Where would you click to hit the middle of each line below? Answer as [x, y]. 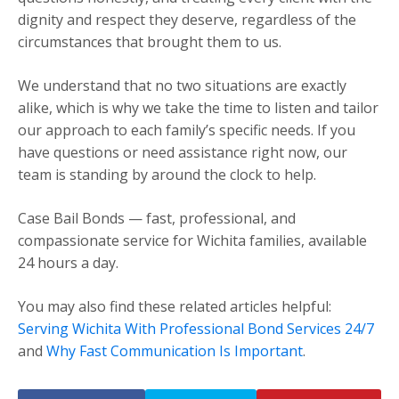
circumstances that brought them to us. [150, 42]
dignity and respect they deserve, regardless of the [187, 20]
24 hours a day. [68, 263]
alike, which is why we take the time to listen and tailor [198, 108]
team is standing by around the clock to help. [167, 175]
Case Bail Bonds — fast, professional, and [157, 219]
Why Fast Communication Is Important [175, 351]
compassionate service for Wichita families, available [192, 241]
